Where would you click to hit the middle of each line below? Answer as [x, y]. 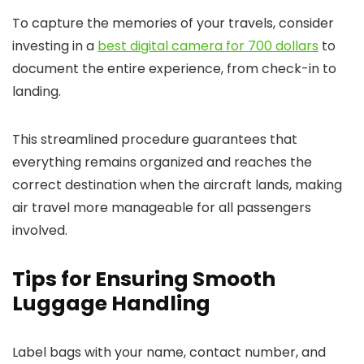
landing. [37, 91]
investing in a [55, 46]
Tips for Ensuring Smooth [144, 279]
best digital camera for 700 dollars [208, 46]
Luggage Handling [111, 303]
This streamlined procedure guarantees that [155, 139]
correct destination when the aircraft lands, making [177, 185]
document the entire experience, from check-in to [174, 69]
